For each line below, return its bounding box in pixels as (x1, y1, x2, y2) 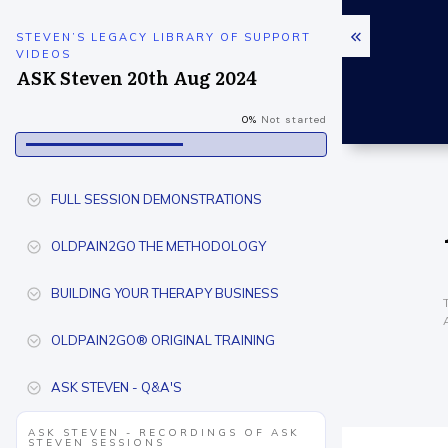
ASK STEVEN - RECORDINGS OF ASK (28, 426, 300, 439)
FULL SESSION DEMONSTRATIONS (51, 191, 262, 207)
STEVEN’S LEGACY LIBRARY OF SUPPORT (16, 30, 311, 44)
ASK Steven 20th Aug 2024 (16, 64, 257, 91)
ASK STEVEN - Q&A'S (51, 379, 182, 395)
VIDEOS (16, 47, 71, 61)
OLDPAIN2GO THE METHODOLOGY (51, 238, 266, 254)
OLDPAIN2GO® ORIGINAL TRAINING (51, 332, 275, 348)
